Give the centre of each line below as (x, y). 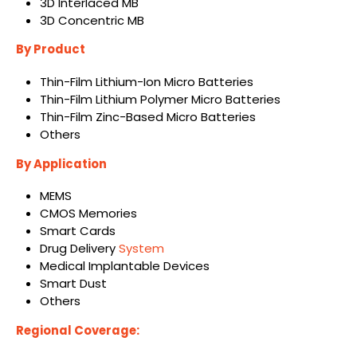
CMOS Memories (88, 214)
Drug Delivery (79, 249)
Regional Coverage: (78, 331)
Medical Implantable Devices (124, 266)
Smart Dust (73, 284)
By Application (61, 163)
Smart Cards (77, 231)
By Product (51, 49)
